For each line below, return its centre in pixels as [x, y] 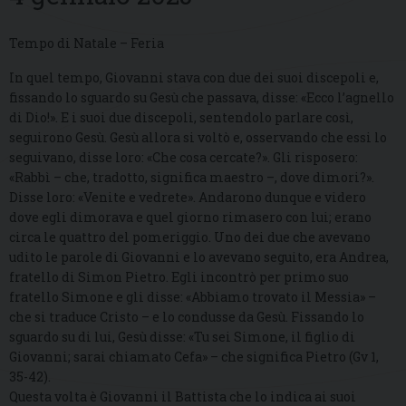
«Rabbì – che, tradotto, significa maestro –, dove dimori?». [192, 178]
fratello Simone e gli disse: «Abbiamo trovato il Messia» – [193, 297]
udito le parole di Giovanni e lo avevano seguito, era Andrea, [199, 257]
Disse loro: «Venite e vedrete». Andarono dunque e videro [188, 198]
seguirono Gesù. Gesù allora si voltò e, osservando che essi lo [198, 138]
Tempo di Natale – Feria [87, 43]
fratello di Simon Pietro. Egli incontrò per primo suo [179, 277]
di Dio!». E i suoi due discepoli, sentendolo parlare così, [181, 118]
